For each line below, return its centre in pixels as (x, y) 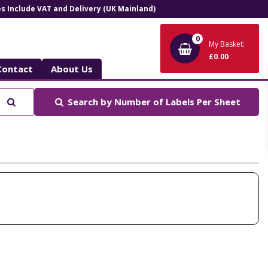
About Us (71, 69)
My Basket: (227, 44)
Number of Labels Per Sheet (176, 102)
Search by (90, 102)
